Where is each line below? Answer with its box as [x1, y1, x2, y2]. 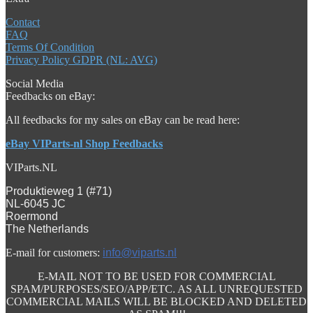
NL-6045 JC [6, 197, 66, 210]
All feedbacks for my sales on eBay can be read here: [6, 113, 240, 126]
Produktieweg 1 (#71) [6, 184, 112, 197]
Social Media [6, 77, 64, 89]
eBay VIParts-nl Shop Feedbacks [6, 137, 163, 150]
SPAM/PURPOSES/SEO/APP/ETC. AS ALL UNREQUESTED [10, 282, 303, 295]
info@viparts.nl [103, 246, 177, 259]
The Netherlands [6, 222, 89, 235]
